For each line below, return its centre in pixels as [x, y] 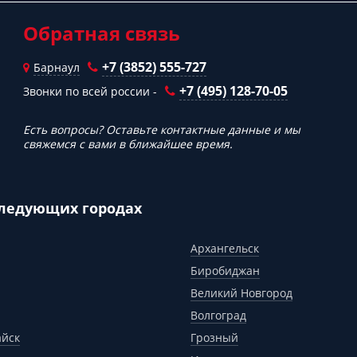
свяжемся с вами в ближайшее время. [128, 144]
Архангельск [225, 248]
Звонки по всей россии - [90, 91]
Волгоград [218, 315]
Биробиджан [225, 271]
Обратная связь [102, 33]
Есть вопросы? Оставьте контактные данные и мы [162, 129]
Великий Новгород [241, 293]
